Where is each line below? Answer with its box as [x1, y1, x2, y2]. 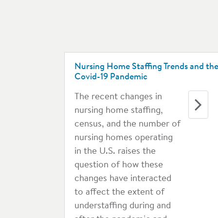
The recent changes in [74, 92, 162, 102]
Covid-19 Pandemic [74, 73, 147, 82]
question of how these [74, 161, 163, 170]
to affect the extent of [74, 188, 164, 197]
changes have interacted [74, 174, 171, 183]
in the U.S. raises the [74, 147, 156, 156]
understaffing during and [74, 201, 171, 211]
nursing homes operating [74, 133, 173, 143]
